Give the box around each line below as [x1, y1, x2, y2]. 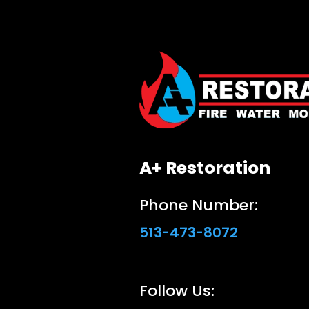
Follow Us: [139, 279, 215, 301]
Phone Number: [139, 194, 258, 216]
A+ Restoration [139, 155, 270, 180]
